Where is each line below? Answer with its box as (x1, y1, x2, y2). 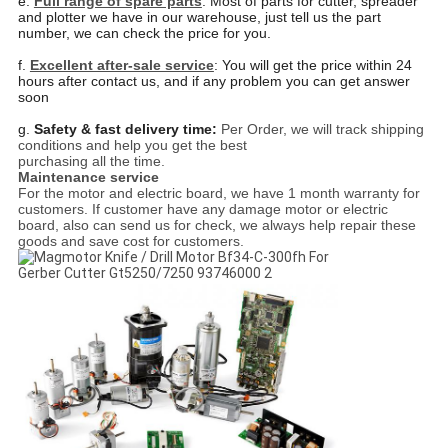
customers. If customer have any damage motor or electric (17, 201, 388, 218)
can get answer (308, 73, 410, 90)
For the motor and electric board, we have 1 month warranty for (17, 185, 420, 202)
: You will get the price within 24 (213, 57, 412, 74)
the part (327, 9, 381, 26)
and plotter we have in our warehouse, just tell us (17, 9, 328, 26)
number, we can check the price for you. (17, 25, 271, 42)
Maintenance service (17, 169, 159, 186)
